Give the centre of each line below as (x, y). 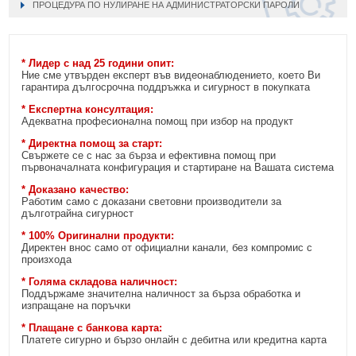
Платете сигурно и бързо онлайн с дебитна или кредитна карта (174, 339)
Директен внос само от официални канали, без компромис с (167, 247)
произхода (47, 259)
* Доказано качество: (75, 189)
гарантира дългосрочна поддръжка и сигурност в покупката (166, 87)
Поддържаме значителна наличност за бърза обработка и (161, 293)
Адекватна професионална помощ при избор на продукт (158, 121)
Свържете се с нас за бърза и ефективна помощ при (149, 155)
